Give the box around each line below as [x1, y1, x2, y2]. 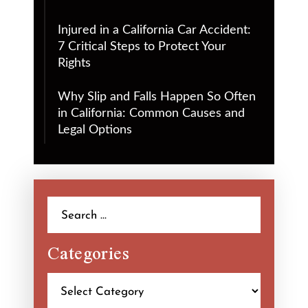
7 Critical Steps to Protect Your [58, 40, 226, 53]
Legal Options [58, 123, 132, 136]
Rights [58, 56, 91, 69]
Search [47, 196, 85, 212]
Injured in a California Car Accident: [58, 23, 251, 36]
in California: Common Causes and [58, 107, 245, 120]
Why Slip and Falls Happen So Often [58, 90, 256, 103]
